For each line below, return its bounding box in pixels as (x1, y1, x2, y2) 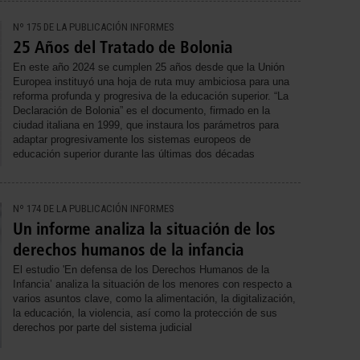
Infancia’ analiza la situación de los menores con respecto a (13, 278, 292, 291)
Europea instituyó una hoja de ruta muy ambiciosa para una (13, 75, 289, 88)
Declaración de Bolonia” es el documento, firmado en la (13, 104, 270, 117)
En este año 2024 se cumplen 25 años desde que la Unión (13, 60, 284, 73)
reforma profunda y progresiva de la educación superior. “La (13, 89, 288, 102)
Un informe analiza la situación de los (13, 219, 276, 239)
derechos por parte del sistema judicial (13, 321, 192, 334)
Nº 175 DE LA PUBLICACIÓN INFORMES (13, 20, 174, 33)
